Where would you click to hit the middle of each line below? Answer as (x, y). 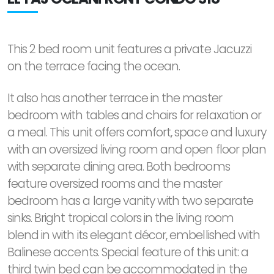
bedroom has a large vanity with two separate (130, 201)
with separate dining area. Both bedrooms (119, 167)
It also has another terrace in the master (115, 98)
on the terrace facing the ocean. (94, 66)
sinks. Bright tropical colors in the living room (120, 218)
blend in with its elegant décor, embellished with (134, 235)
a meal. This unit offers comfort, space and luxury (137, 132)
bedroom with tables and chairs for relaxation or (134, 115)
